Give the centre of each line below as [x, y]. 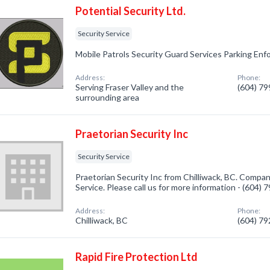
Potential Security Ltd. [131, 11]
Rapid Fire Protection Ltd [137, 257]
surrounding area [108, 97]
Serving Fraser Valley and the [130, 87]
